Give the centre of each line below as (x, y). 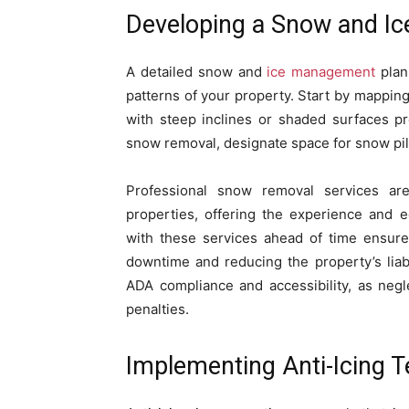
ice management (321, 72)
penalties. (157, 309)
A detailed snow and (197, 72)
